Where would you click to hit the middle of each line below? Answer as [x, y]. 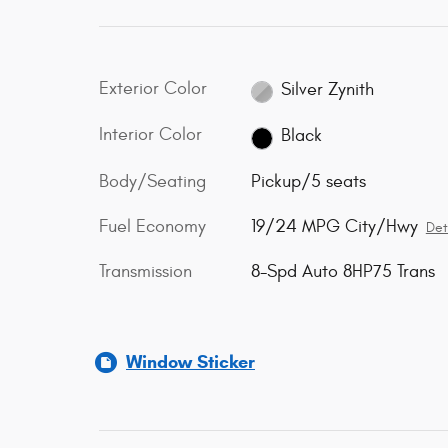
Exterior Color [153, 88]
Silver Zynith [328, 89]
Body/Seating [152, 181]
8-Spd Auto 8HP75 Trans [342, 271]
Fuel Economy [152, 226]
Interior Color [150, 135]
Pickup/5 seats [308, 181]
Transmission [145, 271]
